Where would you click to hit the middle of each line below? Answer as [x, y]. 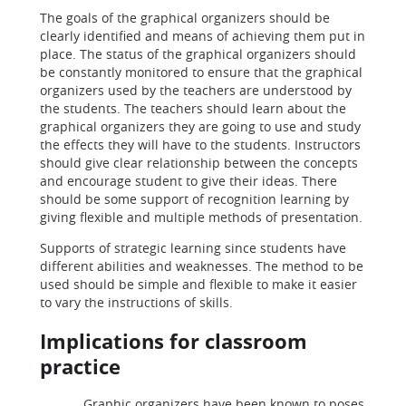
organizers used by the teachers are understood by [196, 90]
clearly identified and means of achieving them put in [203, 36]
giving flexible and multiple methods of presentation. [201, 217]
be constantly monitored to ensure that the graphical [201, 72]
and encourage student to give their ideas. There [188, 181]
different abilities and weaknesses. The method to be [202, 266]
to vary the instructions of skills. [136, 302]
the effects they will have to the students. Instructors [200, 145]
